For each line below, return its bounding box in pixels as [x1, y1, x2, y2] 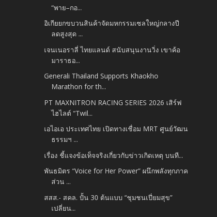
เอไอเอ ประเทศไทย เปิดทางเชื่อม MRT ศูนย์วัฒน [44, 124, 188, 134]
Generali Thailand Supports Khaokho [44, 71, 159, 81]
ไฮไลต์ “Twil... [51, 108, 93, 118]
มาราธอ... [51, 55, 80, 65]
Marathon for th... [51, 82, 107, 92]
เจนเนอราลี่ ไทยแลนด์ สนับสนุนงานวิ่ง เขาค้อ [44, 45, 181, 54]
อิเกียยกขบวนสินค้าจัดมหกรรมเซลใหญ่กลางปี [44, 18, 180, 28]
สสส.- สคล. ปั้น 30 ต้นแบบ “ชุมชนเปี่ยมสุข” [44, 192, 173, 202]
